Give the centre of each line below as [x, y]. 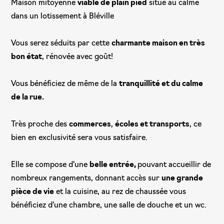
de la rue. [28, 98]
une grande [182, 179]
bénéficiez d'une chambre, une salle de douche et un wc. [109, 206]
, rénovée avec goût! [78, 57]
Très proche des [40, 125]
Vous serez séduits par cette [61, 44]
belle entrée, [114, 165]
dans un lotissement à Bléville [63, 17]
